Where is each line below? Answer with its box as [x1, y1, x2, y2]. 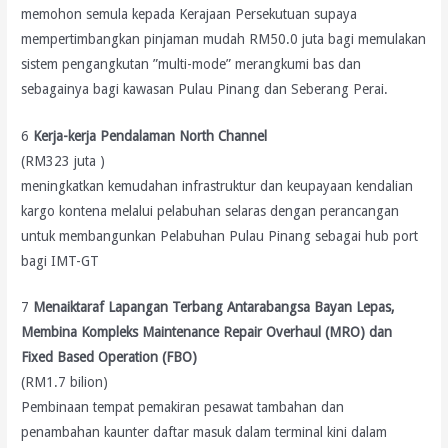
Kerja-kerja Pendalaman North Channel [33, 127, 268, 144]
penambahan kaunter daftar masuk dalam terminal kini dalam [21, 424, 388, 441]
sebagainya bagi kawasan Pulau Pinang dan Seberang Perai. [21, 80, 389, 97]
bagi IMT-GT [21, 252, 100, 269]
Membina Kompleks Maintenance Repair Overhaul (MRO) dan [21, 324, 393, 341]
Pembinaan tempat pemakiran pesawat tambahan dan [21, 399, 345, 416]
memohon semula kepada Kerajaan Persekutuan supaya [21, 5, 358, 22]
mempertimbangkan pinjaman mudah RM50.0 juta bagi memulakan [21, 30, 427, 47]
